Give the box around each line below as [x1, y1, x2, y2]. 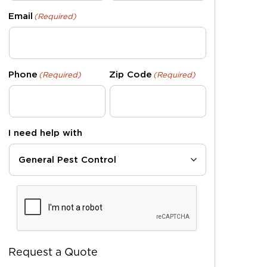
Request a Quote [8, 246, 98, 258]
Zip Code [108, 69, 152, 80]
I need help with [8, 128, 83, 138]
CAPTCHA [15, 185, 62, 196]
